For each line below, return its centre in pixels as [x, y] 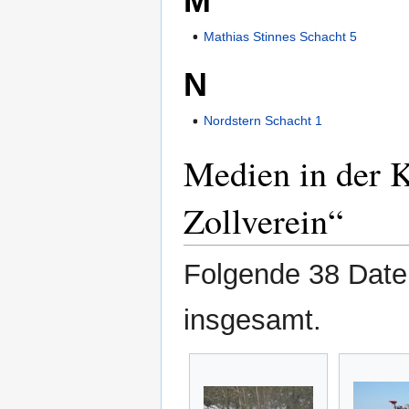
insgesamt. [252, 320]
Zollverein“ [263, 220]
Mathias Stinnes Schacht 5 [281, 36]
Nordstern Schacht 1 [263, 120]
